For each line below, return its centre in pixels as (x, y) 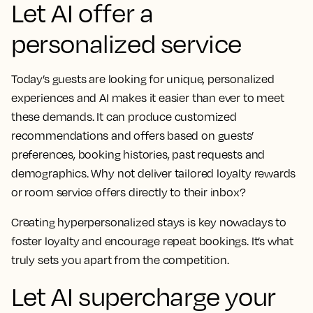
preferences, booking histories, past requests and (138, 154)
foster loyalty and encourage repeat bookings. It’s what (153, 241)
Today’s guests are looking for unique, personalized (143, 79)
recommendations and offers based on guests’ (133, 135)
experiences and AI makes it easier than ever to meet (148, 97)
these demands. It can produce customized (124, 116)
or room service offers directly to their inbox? (129, 192)
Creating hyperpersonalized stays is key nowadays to (149, 222)
